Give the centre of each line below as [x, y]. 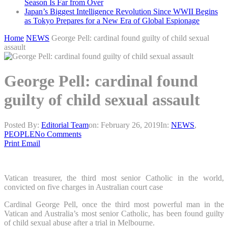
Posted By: [23, 125]
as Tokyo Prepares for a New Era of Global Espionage [112, 21]
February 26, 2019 [131, 125]
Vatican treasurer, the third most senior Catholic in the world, [114, 178]
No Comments [58, 134]
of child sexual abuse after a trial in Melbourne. [79, 222]
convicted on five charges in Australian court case [83, 187]
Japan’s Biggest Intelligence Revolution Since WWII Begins [121, 11]
